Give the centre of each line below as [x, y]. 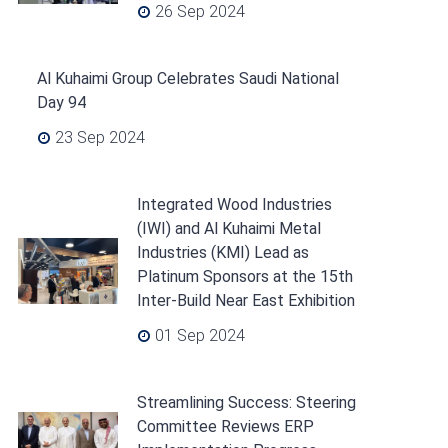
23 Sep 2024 [97, 137]
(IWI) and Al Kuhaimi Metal [228, 228]
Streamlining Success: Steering [246, 402]
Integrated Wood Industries [234, 204]
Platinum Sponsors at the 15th [244, 276]
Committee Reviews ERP [225, 426]
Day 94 [61, 102]
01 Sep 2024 [197, 335]
